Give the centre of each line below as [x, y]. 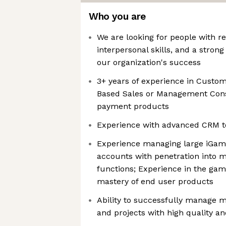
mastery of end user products [155, 181]
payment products [133, 106]
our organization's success [149, 62]
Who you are [117, 16]
